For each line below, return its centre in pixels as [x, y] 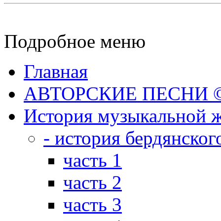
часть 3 [92, 204]
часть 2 [92, 182]
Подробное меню [75, 41]
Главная [56, 71]
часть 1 [92, 160]
